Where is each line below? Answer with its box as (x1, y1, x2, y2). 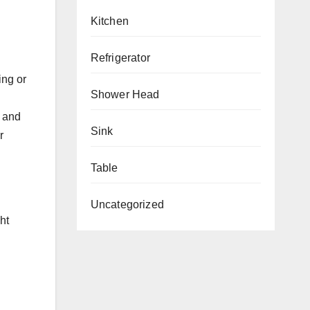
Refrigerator (90, 51, 150, 64)
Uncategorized (90, 198, 165, 210)
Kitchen (90, 15, 129, 27)
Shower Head (90, 88, 160, 100)
